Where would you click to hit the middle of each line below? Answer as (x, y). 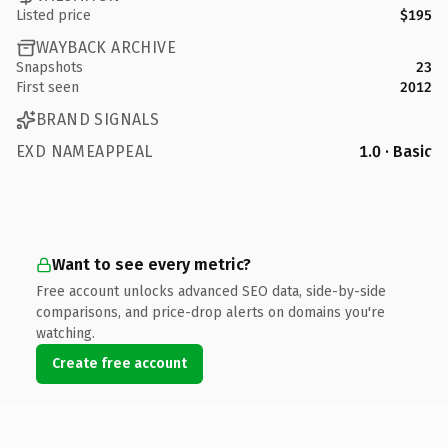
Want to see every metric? (151, 264)
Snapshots (49, 67)
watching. (65, 333)
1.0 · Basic (395, 151)
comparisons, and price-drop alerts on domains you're (210, 312)
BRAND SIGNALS (98, 119)
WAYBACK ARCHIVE (106, 47)
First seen (47, 87)
